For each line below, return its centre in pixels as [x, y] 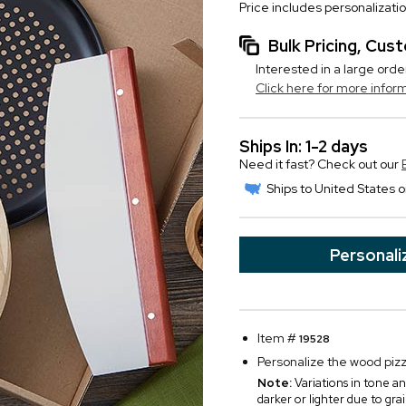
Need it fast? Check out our [320, 164]
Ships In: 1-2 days [304, 146]
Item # [278, 338]
